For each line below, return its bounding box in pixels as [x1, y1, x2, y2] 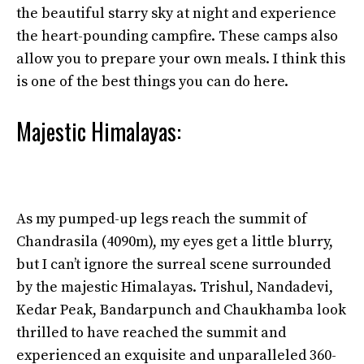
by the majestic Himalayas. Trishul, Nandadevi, [16, 278, 333, 297]
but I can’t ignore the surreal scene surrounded [16, 255, 331, 274]
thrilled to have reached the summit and [16, 323, 286, 342]
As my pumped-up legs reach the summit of [16, 210, 307, 228]
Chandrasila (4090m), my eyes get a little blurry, [16, 232, 333, 251]
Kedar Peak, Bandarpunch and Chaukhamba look [16, 301, 346, 319]
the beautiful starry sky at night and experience [16, 4, 336, 23]
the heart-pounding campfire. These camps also [16, 27, 338, 45]
